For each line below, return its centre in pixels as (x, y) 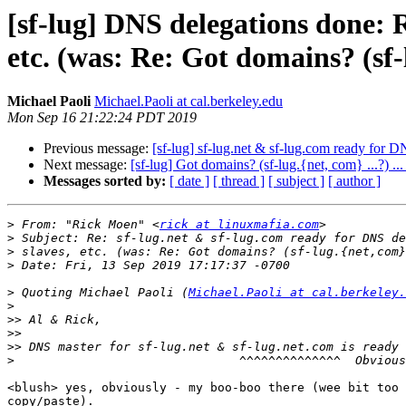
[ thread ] (239, 181)
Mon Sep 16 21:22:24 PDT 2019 (102, 118)
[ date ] (189, 181)
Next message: (87, 165)
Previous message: (98, 149)
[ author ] (354, 181)
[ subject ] (296, 181)
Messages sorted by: (105, 181)
